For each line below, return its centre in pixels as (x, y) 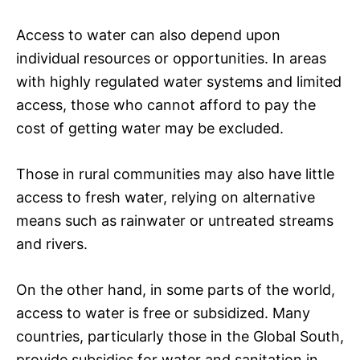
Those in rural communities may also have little (175, 174)
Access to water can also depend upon (148, 35)
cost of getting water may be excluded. (150, 128)
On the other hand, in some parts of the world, (176, 289)
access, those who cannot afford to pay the (166, 104)
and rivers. (52, 243)
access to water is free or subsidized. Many (163, 313)
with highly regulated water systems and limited (179, 81)
